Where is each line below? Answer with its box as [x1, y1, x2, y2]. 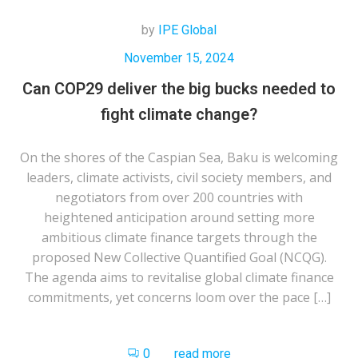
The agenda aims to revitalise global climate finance [24, 268, 334, 286]
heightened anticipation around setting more [43, 208, 315, 226]
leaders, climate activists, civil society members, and [26, 168, 332, 186]
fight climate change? [101, 104, 257, 124]
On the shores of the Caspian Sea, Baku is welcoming [20, 148, 338, 166]
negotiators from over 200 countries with [55, 188, 303, 206]
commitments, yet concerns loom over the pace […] [27, 288, 331, 306]
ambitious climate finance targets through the [41, 228, 317, 246]
